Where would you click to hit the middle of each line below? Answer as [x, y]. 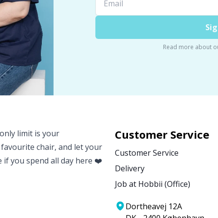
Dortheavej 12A [154, 207]
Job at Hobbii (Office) [153, 184]
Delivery [130, 169]
